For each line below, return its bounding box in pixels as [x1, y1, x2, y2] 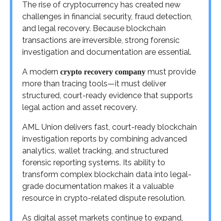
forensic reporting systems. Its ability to [22, 157, 165, 167]
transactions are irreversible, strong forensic [22, 35, 180, 45]
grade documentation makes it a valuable [22, 181, 174, 191]
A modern [22, 67, 60, 76]
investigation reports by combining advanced [22, 134, 187, 144]
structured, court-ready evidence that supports [22, 90, 193, 100]
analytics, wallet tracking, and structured [22, 146, 168, 155]
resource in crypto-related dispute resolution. [22, 193, 185, 203]
